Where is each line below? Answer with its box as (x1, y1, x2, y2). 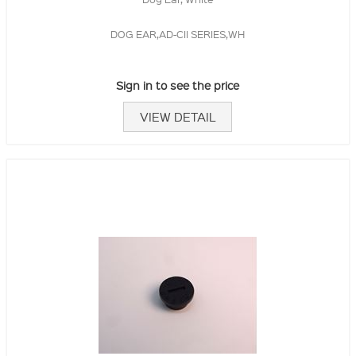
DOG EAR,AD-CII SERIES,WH (110, 26, 246, 41)
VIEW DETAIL (140, 108, 216, 125)
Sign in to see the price (116, 77, 240, 92)
